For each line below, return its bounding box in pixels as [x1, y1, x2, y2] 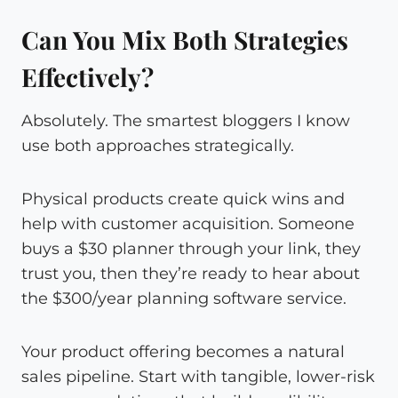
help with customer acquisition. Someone [21, 213, 354, 234]
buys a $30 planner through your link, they [21, 238, 361, 259]
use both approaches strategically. [21, 135, 294, 155]
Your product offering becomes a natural [21, 341, 345, 362]
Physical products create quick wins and [21, 188, 345, 209]
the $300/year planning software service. [21, 288, 346, 308]
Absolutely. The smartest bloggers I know [21, 110, 350, 131]
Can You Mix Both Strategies [21, 22, 348, 56]
